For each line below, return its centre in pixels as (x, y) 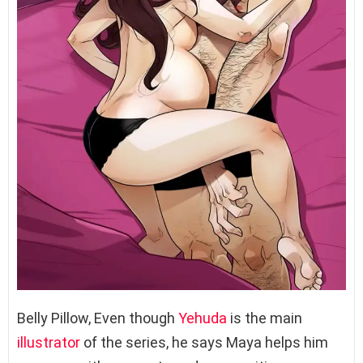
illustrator (49, 343)
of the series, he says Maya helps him (204, 343)
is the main (265, 318)
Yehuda (203, 318)
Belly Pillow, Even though (98, 318)
